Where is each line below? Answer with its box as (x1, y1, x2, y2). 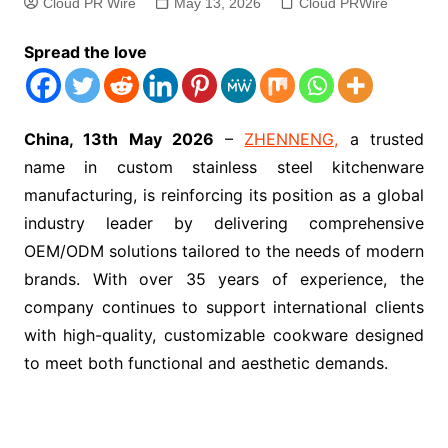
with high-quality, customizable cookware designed (23, 325, 425, 345)
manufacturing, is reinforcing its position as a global (23, 185, 425, 205)
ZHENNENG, (244, 129, 339, 149)
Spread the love (23, 42, 147, 62)
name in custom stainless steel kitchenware (23, 157, 425, 177)
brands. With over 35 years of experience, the (23, 269, 425, 289)
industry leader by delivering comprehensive (23, 213, 425, 233)
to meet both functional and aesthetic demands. (23, 353, 388, 373)
